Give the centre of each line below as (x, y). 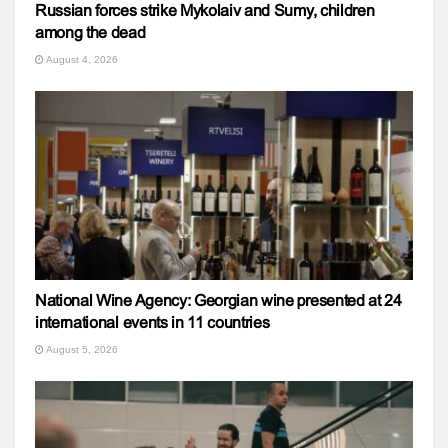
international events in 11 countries (152, 322)
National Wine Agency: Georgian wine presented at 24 (218, 300)
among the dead (90, 32)
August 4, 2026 (81, 59)
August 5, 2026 (81, 349)
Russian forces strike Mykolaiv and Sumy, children (205, 10)
